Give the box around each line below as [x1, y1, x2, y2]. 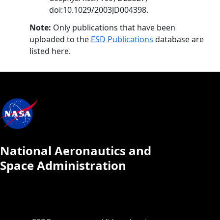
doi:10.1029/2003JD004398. [49, 4, 148, 15]
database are [153, 34, 204, 45]
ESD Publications [91, 34, 153, 45]
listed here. [29, 46, 71, 56]
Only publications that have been [51, 22, 175, 33]
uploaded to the [29, 34, 91, 45]
